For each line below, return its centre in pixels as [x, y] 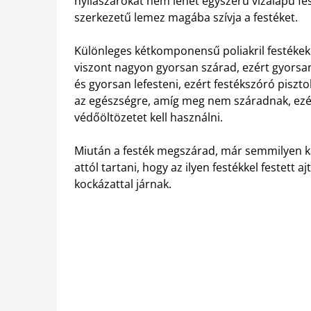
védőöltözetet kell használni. [149, 118]
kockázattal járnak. [123, 184]
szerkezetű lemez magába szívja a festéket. [186, 18]
